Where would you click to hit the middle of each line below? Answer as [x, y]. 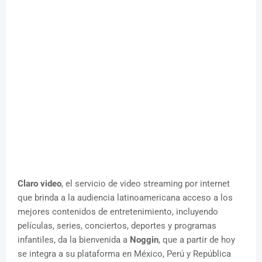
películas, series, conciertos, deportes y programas [117, 226]
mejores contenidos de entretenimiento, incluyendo [118, 212]
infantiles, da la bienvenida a [74, 240]
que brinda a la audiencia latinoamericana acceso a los [125, 198]
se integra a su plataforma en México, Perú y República [124, 254]
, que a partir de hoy [197, 240]
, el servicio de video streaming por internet [146, 184]
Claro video [39, 184]
